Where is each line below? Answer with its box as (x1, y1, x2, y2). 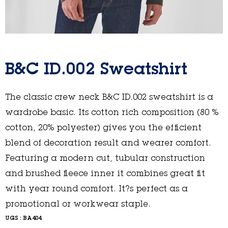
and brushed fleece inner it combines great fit (5, 169, 205, 178)
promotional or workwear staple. (5, 200, 151, 209)
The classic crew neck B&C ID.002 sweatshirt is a (5, 93, 213, 102)
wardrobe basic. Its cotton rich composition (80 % (5, 108, 218, 117)
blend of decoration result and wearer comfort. (5, 139, 211, 148)
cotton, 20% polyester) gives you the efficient (5, 124, 202, 132)
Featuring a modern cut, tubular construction (5, 154, 205, 163)
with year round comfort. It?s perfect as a (5, 185, 188, 193)
